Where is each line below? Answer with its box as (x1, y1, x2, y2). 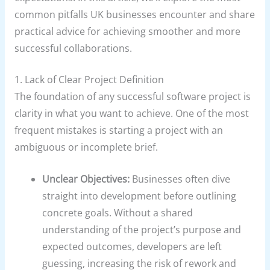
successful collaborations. (14, 41, 132, 55)
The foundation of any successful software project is (14, 90, 251, 104)
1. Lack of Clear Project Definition (14, 73, 164, 87)
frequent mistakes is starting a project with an (14, 124, 223, 137)
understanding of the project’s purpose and (42, 223, 242, 237)
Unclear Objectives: (42, 172, 130, 186)
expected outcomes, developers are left (42, 240, 222, 254)
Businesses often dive (130, 172, 231, 186)
